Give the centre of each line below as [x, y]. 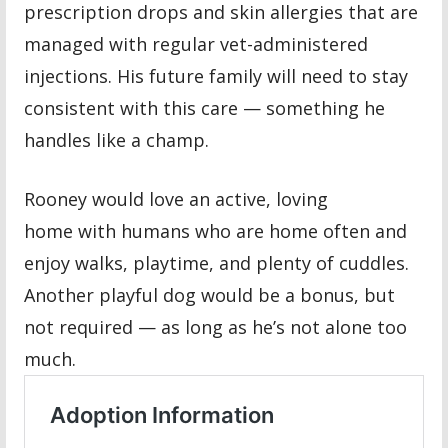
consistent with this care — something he [205, 107]
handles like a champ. [117, 139]
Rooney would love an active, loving [176, 198]
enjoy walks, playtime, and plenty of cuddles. [217, 262]
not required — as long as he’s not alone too [216, 326]
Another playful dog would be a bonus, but [210, 294]
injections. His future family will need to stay [216, 75]
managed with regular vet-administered [196, 43]
